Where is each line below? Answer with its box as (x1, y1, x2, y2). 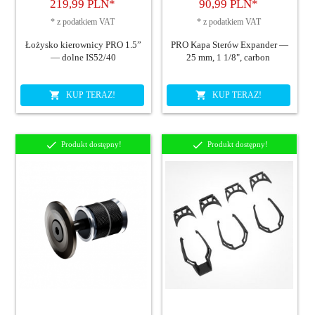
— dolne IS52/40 (50, 52, 116, 63)
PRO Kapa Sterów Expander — (170, 39, 288, 51)
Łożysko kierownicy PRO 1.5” (25, 39, 141, 51)
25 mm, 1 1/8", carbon (186, 52, 272, 63)
